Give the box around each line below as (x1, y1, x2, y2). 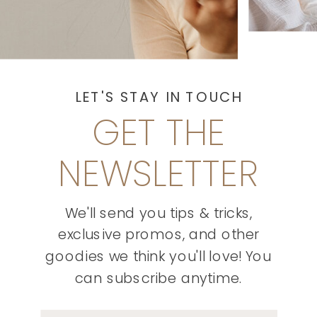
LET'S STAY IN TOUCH (74, 87, 243, 108)
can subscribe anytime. (74, 268, 243, 289)
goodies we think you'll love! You (45, 246, 272, 267)
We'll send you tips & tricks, (64, 202, 253, 223)
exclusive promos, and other (57, 224, 260, 245)
